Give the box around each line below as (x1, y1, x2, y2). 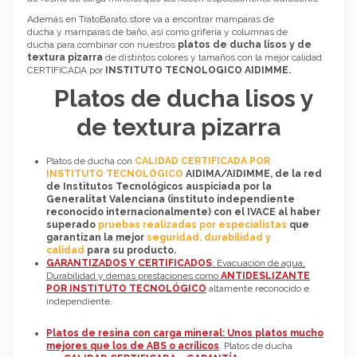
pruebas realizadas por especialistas (96, 219, 287, 231)
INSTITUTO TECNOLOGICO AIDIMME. (105, 64, 291, 76)
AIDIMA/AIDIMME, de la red (186, 168, 322, 180)
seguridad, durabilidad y (147, 232, 271, 244)
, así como (147, 25, 191, 37)
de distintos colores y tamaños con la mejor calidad (105, 51, 322, 63)
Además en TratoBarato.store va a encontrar (27, 13, 215, 25)
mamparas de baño (65, 25, 147, 37)
